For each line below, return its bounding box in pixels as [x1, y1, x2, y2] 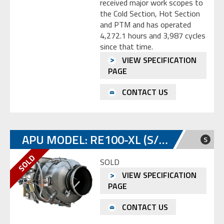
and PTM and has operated [100, 18, 191, 31]
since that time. [100, 40, 153, 53]
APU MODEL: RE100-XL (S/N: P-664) [159, 130, 168, 148]
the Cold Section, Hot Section [100, 7, 200, 20]
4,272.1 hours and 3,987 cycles [100, 29, 205, 42]
